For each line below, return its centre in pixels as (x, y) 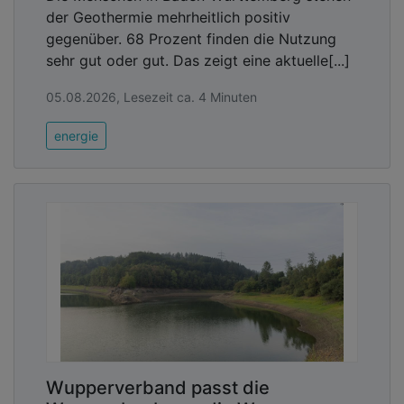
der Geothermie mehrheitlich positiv (168, 17)
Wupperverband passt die (158, 388)
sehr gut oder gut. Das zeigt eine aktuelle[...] (198, 60)
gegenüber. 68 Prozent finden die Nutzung (191, 38)
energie (76, 135)
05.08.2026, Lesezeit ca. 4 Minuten (151, 96)
